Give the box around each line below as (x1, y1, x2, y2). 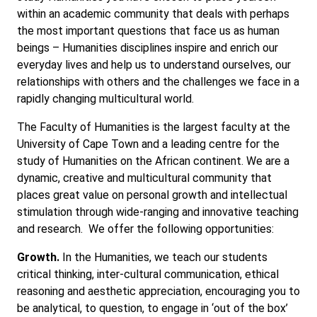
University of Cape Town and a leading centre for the (17, 137, 279, 151)
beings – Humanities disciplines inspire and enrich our (17, 41, 278, 54)
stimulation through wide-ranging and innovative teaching (17, 205, 299, 219)
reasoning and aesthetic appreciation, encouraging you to (17, 284, 300, 298)
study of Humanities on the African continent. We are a (17, 154, 289, 168)
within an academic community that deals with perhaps (17, 7, 289, 21)
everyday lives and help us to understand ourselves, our (17, 58, 291, 71)
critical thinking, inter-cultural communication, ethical (17, 267, 279, 281)
